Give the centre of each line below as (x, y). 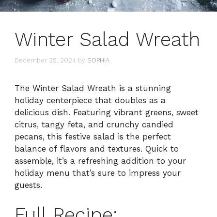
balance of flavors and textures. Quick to (97, 148)
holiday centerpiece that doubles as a (90, 100)
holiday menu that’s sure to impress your (98, 173)
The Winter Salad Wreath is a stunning (93, 88)
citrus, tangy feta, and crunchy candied (94, 124)
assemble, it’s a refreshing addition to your (100, 161)
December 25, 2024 (45, 60)
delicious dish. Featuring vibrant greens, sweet (107, 112)
